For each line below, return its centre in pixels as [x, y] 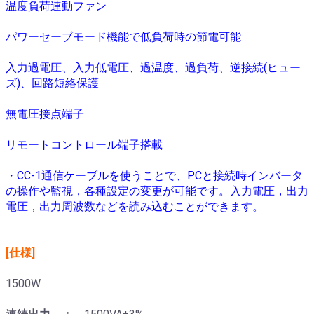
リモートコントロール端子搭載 [84, 145]
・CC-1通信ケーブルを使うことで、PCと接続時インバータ [154, 176]
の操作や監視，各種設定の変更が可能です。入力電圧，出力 [157, 191]
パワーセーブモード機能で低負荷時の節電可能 [123, 37]
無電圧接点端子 [45, 114]
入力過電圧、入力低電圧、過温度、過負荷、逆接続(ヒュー [153, 68]
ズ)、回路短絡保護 [52, 83]
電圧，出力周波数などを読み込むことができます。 [135, 206]
